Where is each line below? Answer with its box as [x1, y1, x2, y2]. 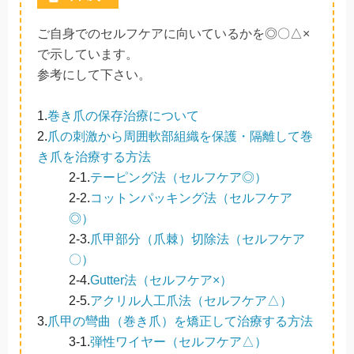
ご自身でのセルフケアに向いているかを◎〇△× [37, 26, 310, 40]
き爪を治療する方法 [37, 149, 151, 164]
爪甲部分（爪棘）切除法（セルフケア [90, 232, 305, 246]
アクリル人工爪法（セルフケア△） [90, 293, 292, 307]
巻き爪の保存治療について [47, 108, 199, 122]
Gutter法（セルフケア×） [90, 273, 232, 287]
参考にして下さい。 [37, 67, 151, 81]
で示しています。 [37, 47, 138, 61]
